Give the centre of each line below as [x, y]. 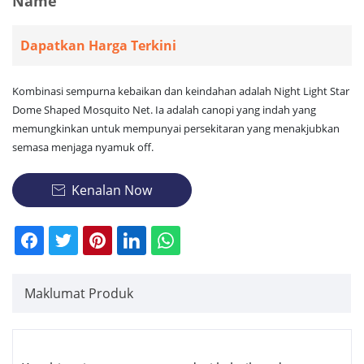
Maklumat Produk [79, 294]
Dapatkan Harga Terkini [98, 46]
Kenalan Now [112, 191]
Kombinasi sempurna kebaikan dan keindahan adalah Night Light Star [181, 91]
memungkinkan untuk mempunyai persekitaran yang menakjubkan [176, 129]
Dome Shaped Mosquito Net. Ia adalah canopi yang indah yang [164, 110]
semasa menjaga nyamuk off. [83, 147]
